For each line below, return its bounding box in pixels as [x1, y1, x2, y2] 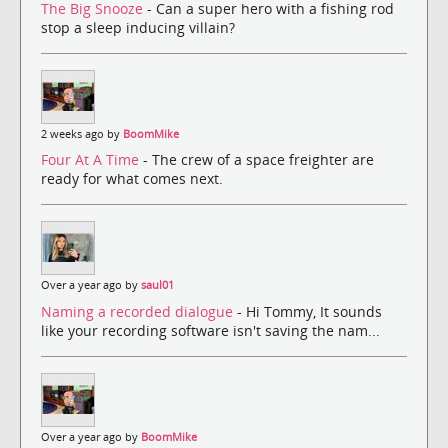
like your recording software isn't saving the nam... [41, 320, 380, 340]
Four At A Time [41, 150, 143, 170]
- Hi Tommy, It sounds [237, 301, 382, 321]
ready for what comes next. [41, 169, 223, 189]
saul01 [141, 278, 174, 293]
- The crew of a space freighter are [143, 150, 374, 170]
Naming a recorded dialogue [41, 301, 237, 321]
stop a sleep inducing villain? [41, 18, 235, 38]
